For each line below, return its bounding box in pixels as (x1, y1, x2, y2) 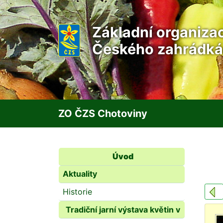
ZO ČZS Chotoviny (58, 108, 147, 119)
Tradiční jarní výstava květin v (65, 204, 180, 215)
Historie (63, 186, 92, 197)
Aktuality (63, 169, 97, 179)
